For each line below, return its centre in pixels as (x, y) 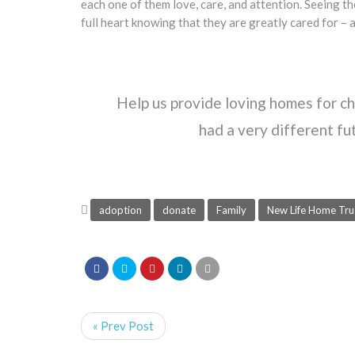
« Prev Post (123, 325)
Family (231, 210)
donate (179, 210)
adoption (120, 210)
